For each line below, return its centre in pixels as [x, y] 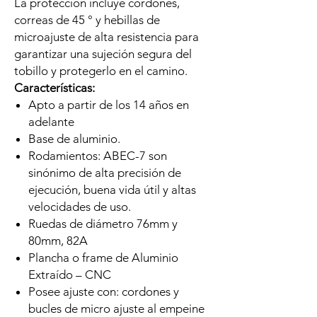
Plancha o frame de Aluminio [103, 258]
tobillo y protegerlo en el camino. [101, 71]
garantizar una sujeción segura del [103, 54]
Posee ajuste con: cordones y [104, 292]
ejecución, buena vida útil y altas [112, 190]
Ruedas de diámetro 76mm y [103, 224]
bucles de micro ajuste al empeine [116, 309]
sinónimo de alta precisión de [105, 173]
